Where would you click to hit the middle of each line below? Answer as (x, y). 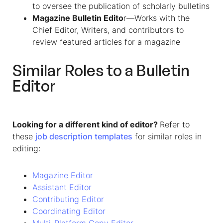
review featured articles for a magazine (106, 42)
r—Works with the (157, 18)
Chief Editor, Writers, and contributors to (108, 30)
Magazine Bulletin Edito (78, 18)
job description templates (84, 136)
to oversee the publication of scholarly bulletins (121, 6)
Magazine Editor (63, 175)
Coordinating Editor (69, 211)
